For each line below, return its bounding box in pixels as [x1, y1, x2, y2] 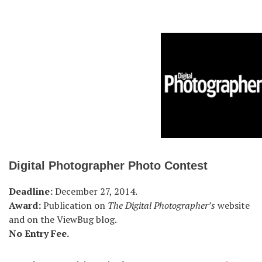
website [215, 198, 250, 212]
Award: [9, 198, 41, 212]
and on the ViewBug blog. [9, 212, 117, 226]
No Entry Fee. [9, 226, 69, 240]
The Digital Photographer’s [108, 198, 215, 212]
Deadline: [9, 184, 53, 198]
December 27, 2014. [53, 184, 137, 198]
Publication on [41, 198, 108, 212]
